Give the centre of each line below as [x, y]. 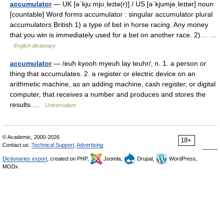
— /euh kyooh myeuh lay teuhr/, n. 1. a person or [129, 63]
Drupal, [146, 159]
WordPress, [182, 159]
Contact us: [17, 145]
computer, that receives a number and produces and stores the [108, 94]
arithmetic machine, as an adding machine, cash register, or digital [113, 84]
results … [27, 105]
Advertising [90, 145]
